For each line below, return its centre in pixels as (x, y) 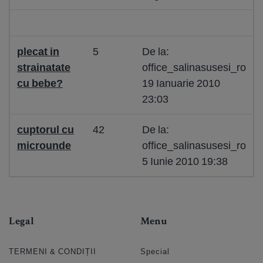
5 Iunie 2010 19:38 (185, 161)
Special (155, 252)
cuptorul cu (45, 129)
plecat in (38, 51)
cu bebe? (40, 83)
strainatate (44, 67)
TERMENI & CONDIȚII (53, 252)
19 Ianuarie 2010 (181, 83)
